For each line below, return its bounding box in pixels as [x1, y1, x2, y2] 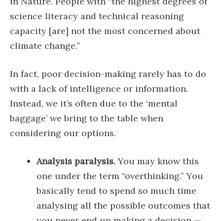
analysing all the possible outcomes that [37, 200, 210, 211]
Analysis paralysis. [37, 155, 115, 167]
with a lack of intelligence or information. [10, 83, 188, 94]
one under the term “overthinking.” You [37, 170, 203, 182]
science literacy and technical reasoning [10, 10, 184, 22]
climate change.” [10, 40, 80, 51]
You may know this [115, 155, 199, 167]
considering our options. [10, 127, 116, 139]
